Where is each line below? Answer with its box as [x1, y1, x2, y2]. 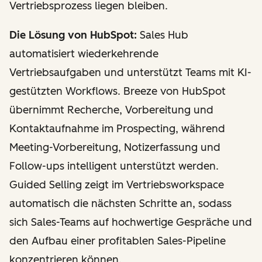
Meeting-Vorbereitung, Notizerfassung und [9, 141, 220, 154]
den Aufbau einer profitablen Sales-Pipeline [9, 235, 226, 247]
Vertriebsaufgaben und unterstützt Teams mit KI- [9, 66, 251, 79]
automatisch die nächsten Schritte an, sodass [9, 197, 232, 210]
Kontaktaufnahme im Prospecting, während [9, 122, 225, 135]
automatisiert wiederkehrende [9, 47, 158, 60]
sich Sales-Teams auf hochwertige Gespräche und [9, 216, 252, 229]
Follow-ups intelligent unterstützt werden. [9, 160, 219, 173]
